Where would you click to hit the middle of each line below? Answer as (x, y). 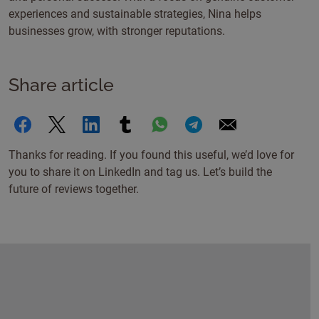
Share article (61, 85)
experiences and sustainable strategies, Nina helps (135, 14)
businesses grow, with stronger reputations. (117, 31)
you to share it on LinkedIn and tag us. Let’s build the (140, 172)
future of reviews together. (74, 189)
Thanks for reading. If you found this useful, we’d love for (151, 155)
